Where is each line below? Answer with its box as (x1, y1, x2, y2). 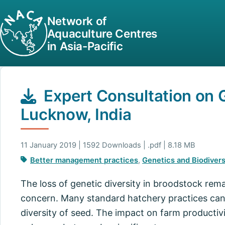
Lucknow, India (20, 104, 132, 124)
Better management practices (30, 155, 139, 165)
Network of (47, 14, 107, 28)
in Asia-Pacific (47, 39, 123, 53)
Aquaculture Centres (47, 26, 158, 40)
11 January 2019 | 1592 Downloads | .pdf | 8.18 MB (20, 141, 195, 150)
